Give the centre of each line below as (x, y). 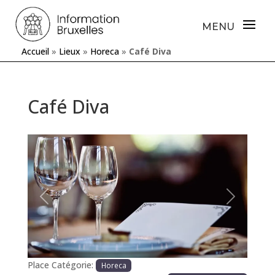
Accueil (35, 51)
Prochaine (250, 203)
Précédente (66, 203)
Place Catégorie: (61, 265)
